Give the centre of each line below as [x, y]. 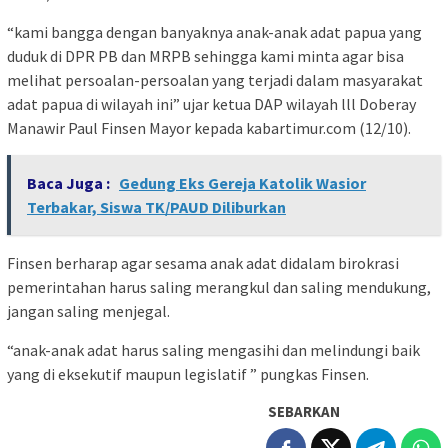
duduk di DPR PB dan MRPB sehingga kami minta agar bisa [205, 56]
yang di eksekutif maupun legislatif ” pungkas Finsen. [188, 374]
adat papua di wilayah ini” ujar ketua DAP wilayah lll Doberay [211, 104]
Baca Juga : [70, 183]
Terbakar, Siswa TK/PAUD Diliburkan [156, 207]
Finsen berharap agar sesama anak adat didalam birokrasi [203, 263]
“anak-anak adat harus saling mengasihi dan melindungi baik [213, 350]
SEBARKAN [304, 412]
